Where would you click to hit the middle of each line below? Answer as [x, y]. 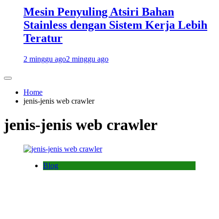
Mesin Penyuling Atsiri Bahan [99, 11]
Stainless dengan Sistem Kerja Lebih [115, 25]
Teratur [43, 38]
